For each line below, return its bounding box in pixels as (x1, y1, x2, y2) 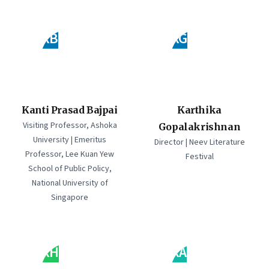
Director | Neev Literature (154, 136, 245, 148)
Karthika (177, 104, 222, 116)
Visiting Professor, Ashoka (22, 119, 117, 131)
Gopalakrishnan (158, 121, 241, 133)
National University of (31, 177, 108, 189)
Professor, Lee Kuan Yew (25, 148, 114, 160)
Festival (185, 151, 214, 163)
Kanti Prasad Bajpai (22, 104, 118, 116)
